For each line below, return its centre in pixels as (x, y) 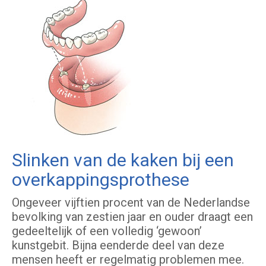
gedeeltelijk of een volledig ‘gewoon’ (107, 231)
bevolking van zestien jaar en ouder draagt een (132, 217)
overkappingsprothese (101, 180)
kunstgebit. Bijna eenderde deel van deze (118, 246)
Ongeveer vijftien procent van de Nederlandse (131, 203)
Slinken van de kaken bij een (123, 160)
